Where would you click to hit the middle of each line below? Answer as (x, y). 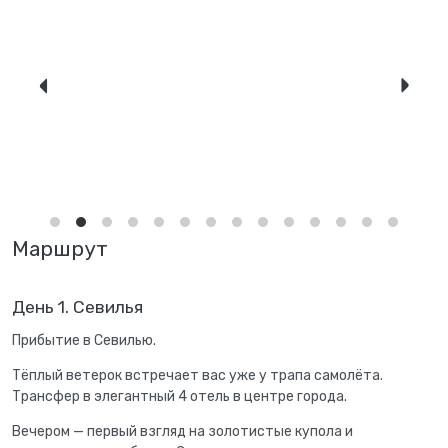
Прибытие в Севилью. (85, 340)
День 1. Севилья (77, 306)
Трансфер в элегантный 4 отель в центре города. (179, 396)
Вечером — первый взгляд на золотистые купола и (182, 431)
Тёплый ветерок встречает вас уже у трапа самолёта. (197, 375)
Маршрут (60, 248)
